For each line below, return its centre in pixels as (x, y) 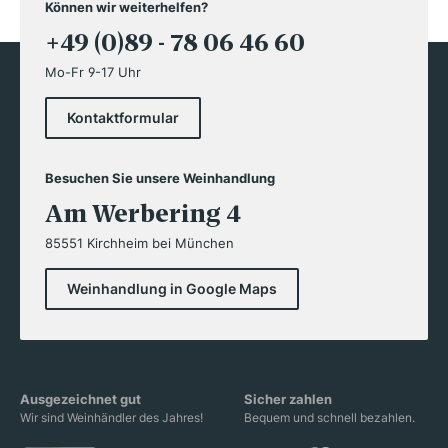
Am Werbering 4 (143, 213)
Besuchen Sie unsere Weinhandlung (160, 177)
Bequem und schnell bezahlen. (329, 417)
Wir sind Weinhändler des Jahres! (111, 417)
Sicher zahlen (288, 398)
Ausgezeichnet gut (80, 398)
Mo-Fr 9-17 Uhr (93, 71)
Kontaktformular (123, 117)
